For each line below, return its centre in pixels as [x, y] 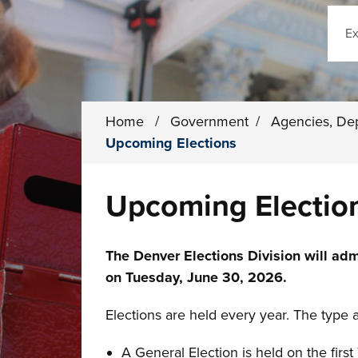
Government [210, 121]
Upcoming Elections [171, 143]
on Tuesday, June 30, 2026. [199, 277]
